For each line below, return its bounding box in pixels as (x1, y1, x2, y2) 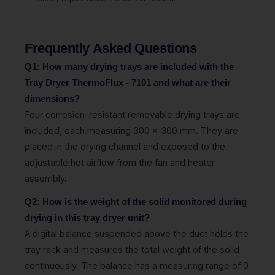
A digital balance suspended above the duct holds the (25, 228, 249, 239)
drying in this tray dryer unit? (25, 212, 150, 223)
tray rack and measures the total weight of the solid (25, 244, 239, 255)
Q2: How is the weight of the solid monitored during (25, 196, 247, 207)
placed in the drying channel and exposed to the (25, 141, 225, 152)
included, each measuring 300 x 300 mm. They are (25, 125, 238, 136)
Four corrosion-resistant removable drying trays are (25, 109, 240, 120)
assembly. (25, 172, 67, 184)
